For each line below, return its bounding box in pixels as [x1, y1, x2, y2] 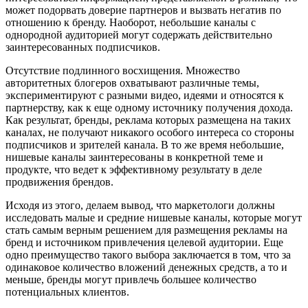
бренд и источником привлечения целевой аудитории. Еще [5, 236, 283, 249]
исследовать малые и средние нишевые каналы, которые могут [5, 212, 302, 224]
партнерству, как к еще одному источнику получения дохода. [5, 102, 293, 114]
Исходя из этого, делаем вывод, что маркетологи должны [5, 199, 275, 212]
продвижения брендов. [5, 176, 113, 188]
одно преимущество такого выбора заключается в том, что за [5, 249, 291, 261]
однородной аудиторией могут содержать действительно [5, 29, 272, 41]
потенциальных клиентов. [5, 286, 129, 298]
